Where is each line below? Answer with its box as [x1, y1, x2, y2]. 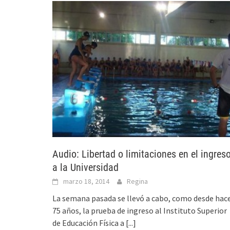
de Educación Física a [52, 217, 126, 228]
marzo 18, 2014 [63, 176, 109, 186]
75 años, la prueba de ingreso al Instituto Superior [52, 205, 227, 216]
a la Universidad [52, 161, 119, 174]
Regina [127, 176, 148, 186]
